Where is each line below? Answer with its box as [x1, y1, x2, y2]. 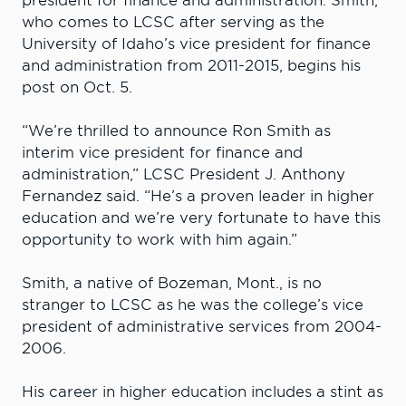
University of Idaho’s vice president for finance [22, 35, 371, 53]
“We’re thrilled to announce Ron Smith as [22, 122, 331, 140]
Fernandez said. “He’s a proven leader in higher [22, 188, 374, 206]
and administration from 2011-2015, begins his [22, 57, 361, 75]
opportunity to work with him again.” [22, 231, 302, 249]
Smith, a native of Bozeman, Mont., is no [22, 275, 322, 293]
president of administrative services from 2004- [22, 318, 382, 336]
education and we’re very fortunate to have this [22, 209, 381, 227]
